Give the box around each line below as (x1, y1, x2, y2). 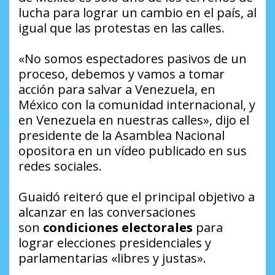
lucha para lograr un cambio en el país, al (18, 4, 257, 21)
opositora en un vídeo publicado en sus (18, 142, 247, 159)
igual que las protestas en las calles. (18, 19, 225, 36)
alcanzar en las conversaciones (18, 203, 196, 220)
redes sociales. (18, 157, 102, 174)
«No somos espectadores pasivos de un (18, 50, 247, 67)
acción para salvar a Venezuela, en (18, 80, 215, 98)
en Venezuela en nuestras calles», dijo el (18, 111, 249, 128)
